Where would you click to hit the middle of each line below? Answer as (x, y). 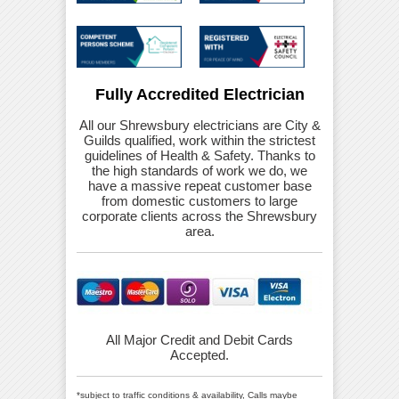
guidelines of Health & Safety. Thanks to (199, 156)
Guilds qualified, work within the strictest (199, 141)
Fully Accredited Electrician (199, 95)
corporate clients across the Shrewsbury (199, 216)
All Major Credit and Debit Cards (199, 340)
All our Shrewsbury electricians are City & (199, 126)
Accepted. (199, 355)
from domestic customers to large (199, 201)
